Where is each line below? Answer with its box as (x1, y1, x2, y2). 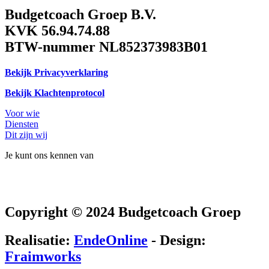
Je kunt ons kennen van (5, 150, 94, 160)
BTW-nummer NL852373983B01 (5, 38, 208, 55)
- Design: (148, 232, 206, 248)
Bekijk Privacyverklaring (5, 67, 108, 77)
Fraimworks (5, 248, 81, 264)
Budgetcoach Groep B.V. (5, 6, 156, 22)
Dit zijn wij (5, 129, 47, 140)
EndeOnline (74, 232, 148, 248)
